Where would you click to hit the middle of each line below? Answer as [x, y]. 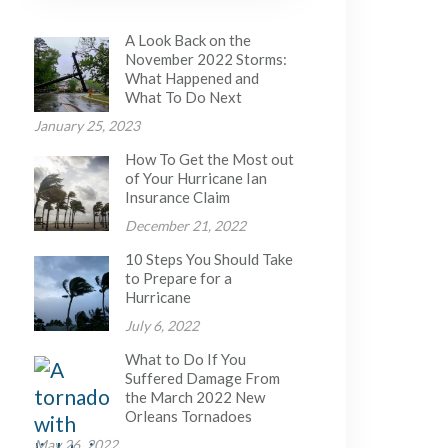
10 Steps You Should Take [208, 259]
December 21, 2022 [185, 225]
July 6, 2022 [161, 325]
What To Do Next [183, 97]
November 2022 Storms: [205, 59]
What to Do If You [185, 359]
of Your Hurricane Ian [195, 178]
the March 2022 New [194, 397]
